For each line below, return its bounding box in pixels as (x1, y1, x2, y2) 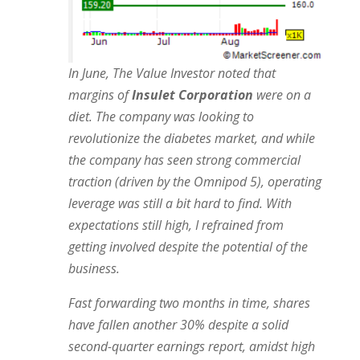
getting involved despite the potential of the (67, 237, 308, 256)
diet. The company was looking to (67, 107, 254, 125)
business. (67, 259, 120, 277)
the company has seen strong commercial (67, 150, 301, 169)
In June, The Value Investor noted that (67, 63, 276, 82)
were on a (256, 85, 311, 104)
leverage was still (67, 194, 162, 212)
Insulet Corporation (131, 85, 256, 104)
